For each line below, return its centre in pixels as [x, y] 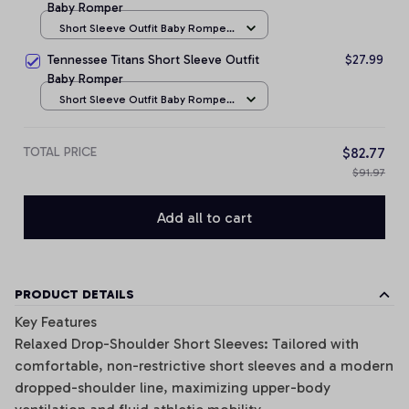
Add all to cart [204, 217]
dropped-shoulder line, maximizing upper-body [173, 388]
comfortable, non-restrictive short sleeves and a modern [204, 366]
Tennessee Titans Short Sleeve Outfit [153, 60]
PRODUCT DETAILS [74, 295]
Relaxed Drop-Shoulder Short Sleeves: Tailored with [187, 344]
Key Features [56, 322]
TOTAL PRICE [60, 152]
